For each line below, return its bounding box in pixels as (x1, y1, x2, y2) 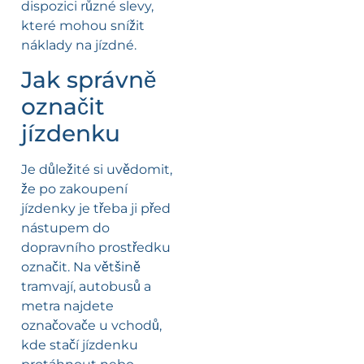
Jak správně (21, 66, 157, 94)
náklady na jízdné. (21, 37, 136, 54)
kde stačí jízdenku (21, 337, 138, 353)
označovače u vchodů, (21, 318, 162, 334)
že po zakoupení (21, 181, 128, 197)
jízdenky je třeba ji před (21, 201, 171, 217)
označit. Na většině (21, 259, 141, 275)
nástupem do (21, 220, 110, 236)
